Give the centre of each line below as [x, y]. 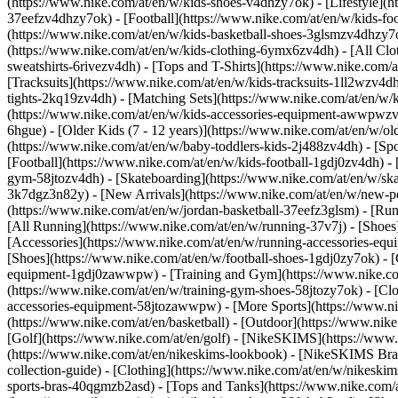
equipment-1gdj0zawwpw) [84, 274]
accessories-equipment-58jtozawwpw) [116, 306]
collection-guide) [56, 370]
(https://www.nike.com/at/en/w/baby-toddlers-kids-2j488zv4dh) [187, 146]
